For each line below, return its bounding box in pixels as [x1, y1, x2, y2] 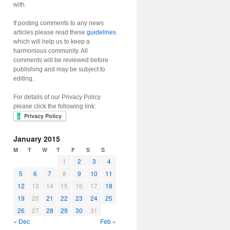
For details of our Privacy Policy [13, 93, 101, 101]
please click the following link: [13, 103, 96, 110]
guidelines [87, 29, 116, 36]
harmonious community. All [13, 47, 88, 54]
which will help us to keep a [13, 38, 90, 45]
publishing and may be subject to [13, 66, 105, 73]
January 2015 [13, 133, 60, 144]
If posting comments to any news [13, 20, 104, 27]
